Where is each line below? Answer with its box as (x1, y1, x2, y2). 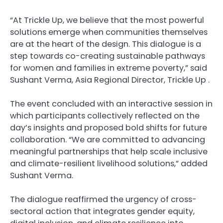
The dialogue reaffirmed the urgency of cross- (10, 193, 197, 205)
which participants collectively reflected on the (10, 110, 200, 121)
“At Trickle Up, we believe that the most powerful (10, 14, 204, 26)
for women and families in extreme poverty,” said (10, 62, 207, 74)
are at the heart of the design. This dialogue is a (10, 38, 201, 50)
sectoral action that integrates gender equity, (10, 205, 195, 217)
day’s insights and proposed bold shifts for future (10, 121, 207, 133)
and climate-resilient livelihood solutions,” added (10, 157, 208, 169)
